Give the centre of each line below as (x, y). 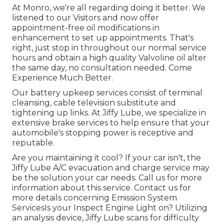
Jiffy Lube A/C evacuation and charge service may (111, 167)
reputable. (33, 142)
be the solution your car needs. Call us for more (107, 177)
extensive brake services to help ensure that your (111, 122)
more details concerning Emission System (94, 197)
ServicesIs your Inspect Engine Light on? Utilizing (110, 207)
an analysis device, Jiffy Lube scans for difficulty (105, 217)
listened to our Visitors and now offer (85, 17)
